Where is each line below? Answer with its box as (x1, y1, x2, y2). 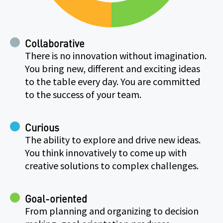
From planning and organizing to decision (25, 204, 199, 217)
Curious (25, 120, 59, 134)
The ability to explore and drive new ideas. (25, 133, 201, 146)
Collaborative (25, 36, 85, 50)
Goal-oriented (25, 191, 87, 205)
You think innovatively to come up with (25, 146, 187, 159)
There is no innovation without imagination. (25, 49, 207, 62)
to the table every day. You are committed (25, 75, 200, 88)
